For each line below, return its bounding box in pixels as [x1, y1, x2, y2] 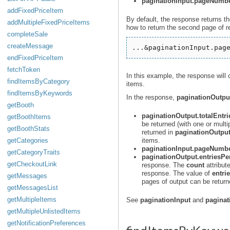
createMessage [7, 42, 53, 50]
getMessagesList [7, 184, 58, 191]
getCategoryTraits [7, 148, 60, 156]
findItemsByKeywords [7, 89, 72, 97]
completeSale [7, 30, 48, 38]
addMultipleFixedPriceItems [7, 18, 90, 26]
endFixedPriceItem [7, 54, 63, 62]
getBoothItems [7, 113, 51, 121]
